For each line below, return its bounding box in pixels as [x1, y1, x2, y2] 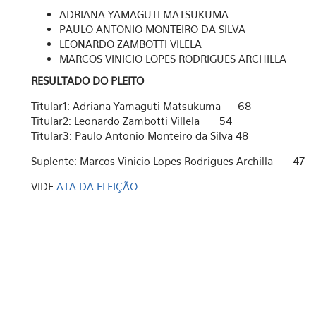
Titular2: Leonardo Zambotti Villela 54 [31, 114, 232, 127]
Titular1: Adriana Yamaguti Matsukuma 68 [31, 99, 251, 112]
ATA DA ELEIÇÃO [56, 180, 138, 193]
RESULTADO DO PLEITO [31, 74, 144, 87]
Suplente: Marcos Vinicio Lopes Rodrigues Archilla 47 [31, 154, 305, 167]
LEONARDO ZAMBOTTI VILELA [59, 37, 202, 50]
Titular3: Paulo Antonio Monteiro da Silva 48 [31, 129, 248, 142]
